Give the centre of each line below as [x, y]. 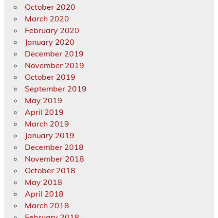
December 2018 [54, 147]
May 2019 [43, 100]
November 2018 [54, 159]
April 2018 [44, 194]
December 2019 [54, 54]
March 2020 [47, 19]
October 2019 [50, 77]
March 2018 [47, 206]
